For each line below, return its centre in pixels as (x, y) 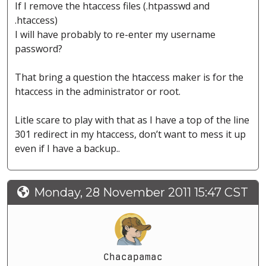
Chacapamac (133, 257)
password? (39, 49)
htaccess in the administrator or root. (98, 92)
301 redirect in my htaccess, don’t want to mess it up (130, 134)
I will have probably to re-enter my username (115, 35)
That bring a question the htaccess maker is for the (129, 77)
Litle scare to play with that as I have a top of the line (132, 120)
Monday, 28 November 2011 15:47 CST (141, 193)
